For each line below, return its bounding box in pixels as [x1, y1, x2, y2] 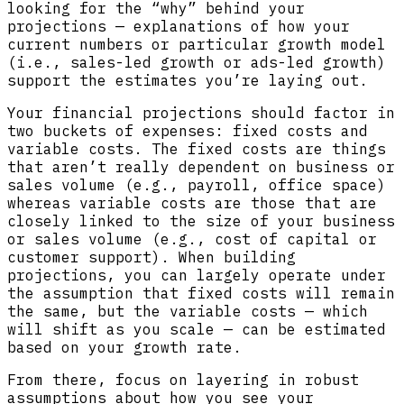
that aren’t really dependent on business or [7, 158, 395, 177]
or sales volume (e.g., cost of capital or [7, 230, 377, 249]
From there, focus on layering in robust [7, 371, 359, 390]
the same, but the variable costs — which [7, 302, 368, 321]
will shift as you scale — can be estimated [7, 320, 386, 339]
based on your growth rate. [7, 338, 242, 357]
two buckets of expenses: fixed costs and [7, 122, 368, 141]
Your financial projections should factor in [7, 104, 395, 123]
